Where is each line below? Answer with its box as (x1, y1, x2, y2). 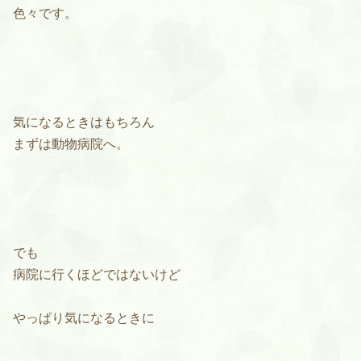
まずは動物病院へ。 (13, 137, 129, 151)
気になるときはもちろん (13, 115, 155, 130)
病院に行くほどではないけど (13, 268, 180, 282)
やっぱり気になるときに (13, 311, 155, 326)
